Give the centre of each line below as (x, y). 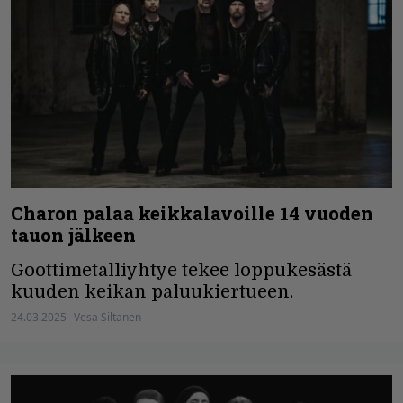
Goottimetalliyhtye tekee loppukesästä (181, 271)
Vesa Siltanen (107, 318)
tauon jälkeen (73, 235)
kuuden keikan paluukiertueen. (152, 292)
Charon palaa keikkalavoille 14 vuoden (192, 214)
